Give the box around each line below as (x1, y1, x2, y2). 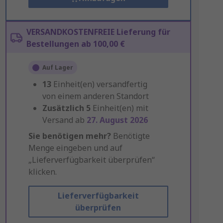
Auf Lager (42, 63, 73, 72)
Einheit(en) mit (92, 103, 148, 113)
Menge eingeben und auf (28, 142, 122, 153)
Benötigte (111, 130, 150, 141)
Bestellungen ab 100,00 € (26, 38, 125, 49)
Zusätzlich (42, 103, 84, 113)
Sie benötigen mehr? (28, 130, 111, 141)
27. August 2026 (86, 114, 148, 125)
